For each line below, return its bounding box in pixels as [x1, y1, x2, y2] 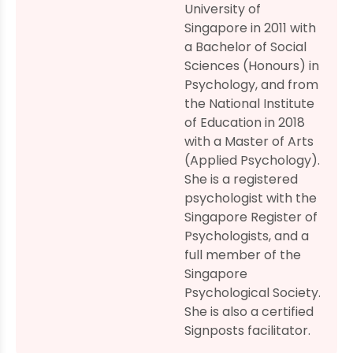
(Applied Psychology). [184, 151, 320, 170]
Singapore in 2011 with [184, 19, 316, 38]
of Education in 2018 [184, 113, 305, 132]
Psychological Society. [184, 284, 321, 303]
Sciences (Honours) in [184, 57, 319, 76]
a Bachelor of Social [184, 38, 307, 57]
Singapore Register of [184, 208, 318, 227]
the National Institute [184, 95, 314, 113]
